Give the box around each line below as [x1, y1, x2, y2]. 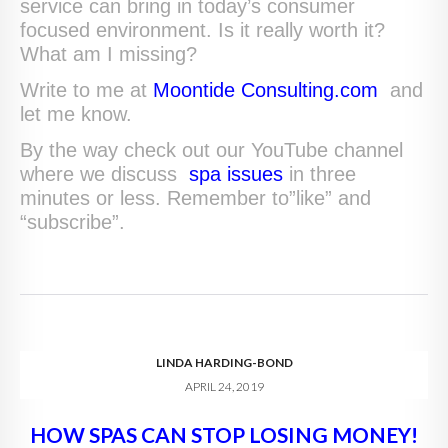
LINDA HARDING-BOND [155, 354, 293, 370]
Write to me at [20, 78, 153, 101]
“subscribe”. [20, 210, 125, 233]
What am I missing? [20, 42, 197, 65]
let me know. [20, 102, 132, 125]
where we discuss [20, 162, 189, 185]
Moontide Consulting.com [153, 78, 378, 101]
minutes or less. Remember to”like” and [20, 186, 371, 209]
